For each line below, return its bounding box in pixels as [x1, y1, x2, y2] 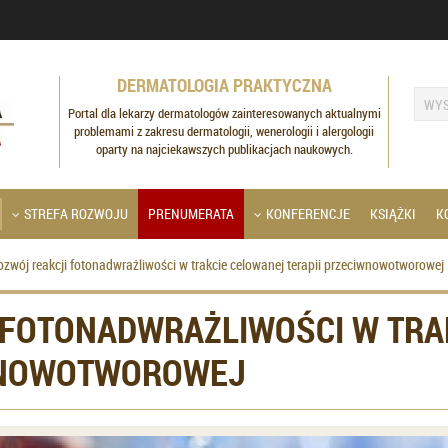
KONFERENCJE [266, 204, 350, 223]
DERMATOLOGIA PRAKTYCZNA [116, 73, 332, 97]
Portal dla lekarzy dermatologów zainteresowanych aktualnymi [67, 104, 381, 122]
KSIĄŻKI [370, 204, 416, 223]
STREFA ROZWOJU [24, 204, 128, 223]
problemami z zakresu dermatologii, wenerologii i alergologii [74, 122, 374, 140]
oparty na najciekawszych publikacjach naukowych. [95, 140, 353, 158]
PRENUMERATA [148, 204, 234, 223]
